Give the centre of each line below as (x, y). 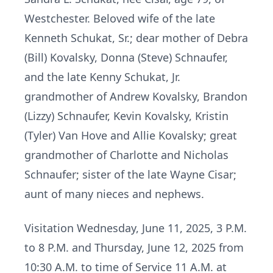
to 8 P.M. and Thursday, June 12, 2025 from (134, 247)
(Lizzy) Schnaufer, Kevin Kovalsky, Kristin (126, 116)
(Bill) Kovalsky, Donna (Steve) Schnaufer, (126, 57)
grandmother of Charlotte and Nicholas (126, 155)
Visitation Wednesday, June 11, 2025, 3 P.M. (136, 228)
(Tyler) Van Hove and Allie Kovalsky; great (131, 135)
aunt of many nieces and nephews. (114, 194)
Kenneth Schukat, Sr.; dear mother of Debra (136, 38)
